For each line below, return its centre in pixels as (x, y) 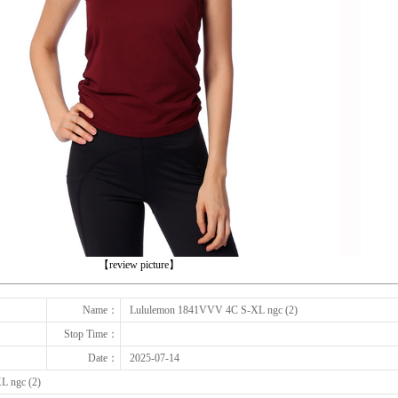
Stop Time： (91, 334)
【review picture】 (139, 265)
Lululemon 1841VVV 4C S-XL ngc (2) (214, 310)
